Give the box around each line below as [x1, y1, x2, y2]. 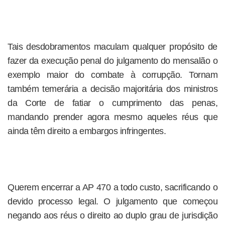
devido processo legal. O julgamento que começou [8, 196, 217, 206]
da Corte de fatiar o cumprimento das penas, [8, 98, 217, 108]
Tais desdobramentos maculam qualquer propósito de [8, 42, 217, 52]
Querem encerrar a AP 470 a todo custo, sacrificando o [8, 182, 217, 192]
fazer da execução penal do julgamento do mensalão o [8, 56, 217, 66]
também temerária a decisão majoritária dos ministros [8, 84, 217, 94]
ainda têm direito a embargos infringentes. [8, 126, 166, 136]
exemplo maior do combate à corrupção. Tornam [8, 70, 217, 80]
